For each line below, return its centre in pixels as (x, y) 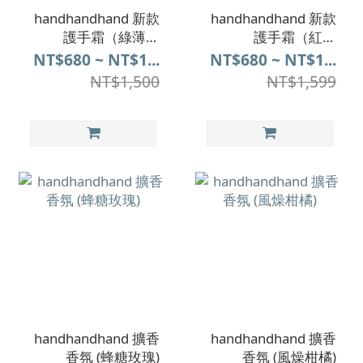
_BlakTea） (303, 55)
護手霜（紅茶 (295, 36)
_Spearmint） (118, 55)
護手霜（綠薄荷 (112, 36)
